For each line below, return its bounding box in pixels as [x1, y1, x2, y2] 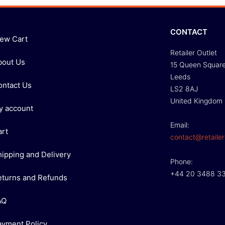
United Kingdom [170, 96, 222, 105]
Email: [170, 121, 189, 130]
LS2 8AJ [170, 84, 198, 93]
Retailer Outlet [170, 48, 217, 57]
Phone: [170, 157, 193, 166]
